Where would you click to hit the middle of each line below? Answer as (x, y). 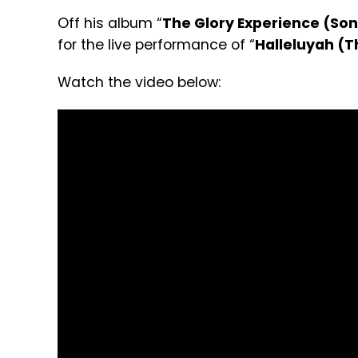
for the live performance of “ (156, 44)
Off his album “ (110, 23)
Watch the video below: (139, 82)
